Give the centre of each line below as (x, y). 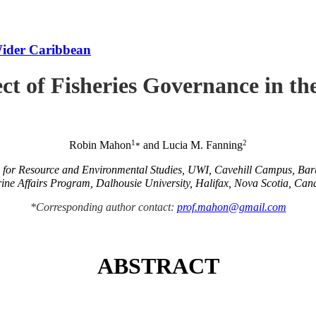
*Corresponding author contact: (103, 207)
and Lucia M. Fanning (192, 145)
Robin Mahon (100, 145)
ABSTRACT (158, 266)
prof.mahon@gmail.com (231, 207)
